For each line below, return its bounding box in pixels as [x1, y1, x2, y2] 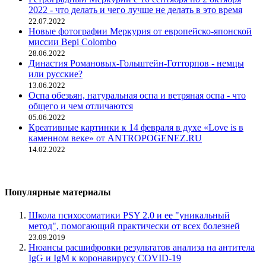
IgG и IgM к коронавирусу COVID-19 [28, 253, 181, 264]
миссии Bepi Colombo [28, 36, 116, 47]
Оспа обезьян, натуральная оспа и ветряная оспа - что [28, 90, 246, 100]
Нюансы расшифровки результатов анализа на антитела [28, 242, 255, 253]
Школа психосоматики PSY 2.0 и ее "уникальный [28, 210, 230, 221]
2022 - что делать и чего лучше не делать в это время [28, 4, 242, 15]
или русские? [28, 68, 83, 79]
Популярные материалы [5, 187, 111, 198]
